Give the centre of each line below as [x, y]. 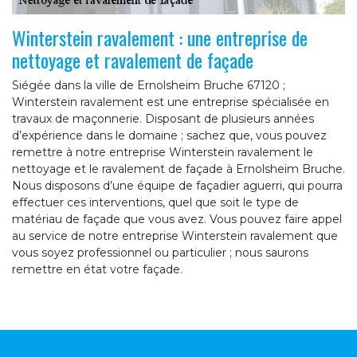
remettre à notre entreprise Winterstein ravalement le [163, 153]
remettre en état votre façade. [97, 270]
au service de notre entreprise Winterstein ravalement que [175, 236]
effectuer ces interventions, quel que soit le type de [155, 203]
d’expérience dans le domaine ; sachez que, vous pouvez [169, 136]
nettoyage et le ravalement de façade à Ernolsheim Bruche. [178, 169]
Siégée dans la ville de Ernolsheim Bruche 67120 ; [149, 86]
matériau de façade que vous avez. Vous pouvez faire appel [177, 220]
